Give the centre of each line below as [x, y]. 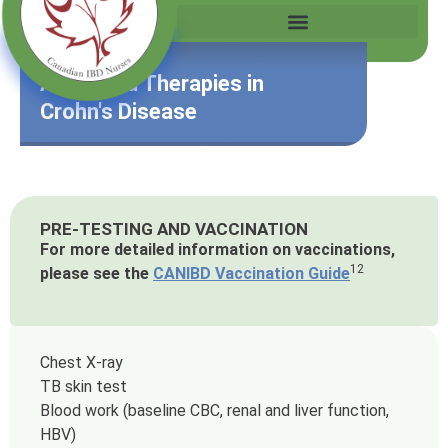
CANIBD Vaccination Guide [251, 273]
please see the [96, 273]
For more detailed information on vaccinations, [217, 249]
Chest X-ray [81, 362]
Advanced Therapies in [152, 83]
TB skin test [83, 386]
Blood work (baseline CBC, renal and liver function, [214, 410]
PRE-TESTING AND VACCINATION [174, 229]
